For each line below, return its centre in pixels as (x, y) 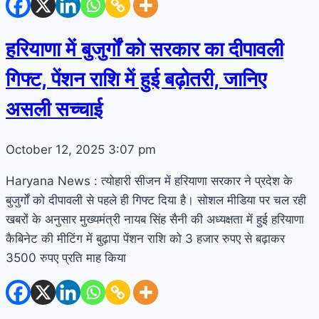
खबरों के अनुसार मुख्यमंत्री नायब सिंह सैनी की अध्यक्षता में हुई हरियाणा (155, 220)
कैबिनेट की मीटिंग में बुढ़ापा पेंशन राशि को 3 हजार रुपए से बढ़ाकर (145, 239)
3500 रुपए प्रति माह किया (66, 258)
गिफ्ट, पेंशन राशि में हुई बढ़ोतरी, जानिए (136, 79)
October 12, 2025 (57, 150)
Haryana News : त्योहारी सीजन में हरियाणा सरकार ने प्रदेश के (149, 181)
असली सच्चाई (54, 109)
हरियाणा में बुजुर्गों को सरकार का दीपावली (145, 49)
